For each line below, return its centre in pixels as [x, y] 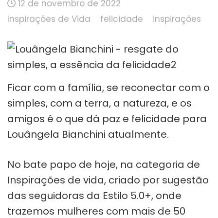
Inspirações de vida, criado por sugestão [108, 180]
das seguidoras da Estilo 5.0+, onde [94, 195]
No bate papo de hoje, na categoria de [104, 164]
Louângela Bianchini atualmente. [88, 134]
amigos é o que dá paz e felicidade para [107, 118]
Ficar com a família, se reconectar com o [109, 87]
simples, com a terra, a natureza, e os [100, 103]
